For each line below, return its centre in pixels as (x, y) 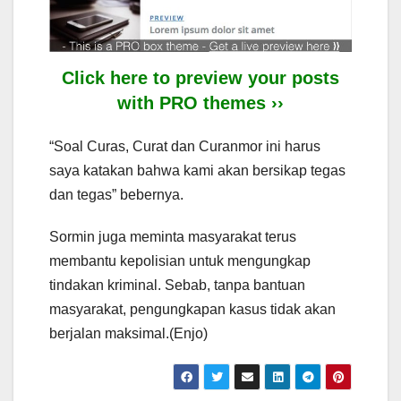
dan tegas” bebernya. (116, 195)
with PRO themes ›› (200, 103)
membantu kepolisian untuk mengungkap (180, 261)
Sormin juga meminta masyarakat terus (173, 237)
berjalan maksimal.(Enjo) (128, 334)
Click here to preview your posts (200, 78)
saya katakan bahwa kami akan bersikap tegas (197, 171)
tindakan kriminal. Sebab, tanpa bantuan (177, 286)
